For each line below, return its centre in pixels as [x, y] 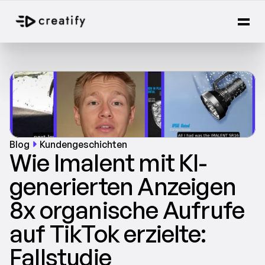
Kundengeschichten [83, 144]
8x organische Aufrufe [127, 210]
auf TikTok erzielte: [108, 234]
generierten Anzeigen [123, 186]
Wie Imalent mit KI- [108, 163]
